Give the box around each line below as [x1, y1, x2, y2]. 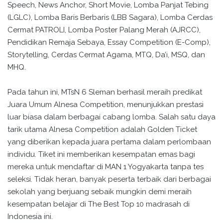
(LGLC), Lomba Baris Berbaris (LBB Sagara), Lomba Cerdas [7, 13, 213, 22]
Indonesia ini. [7, 212, 53, 222]
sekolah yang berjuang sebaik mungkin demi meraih [7, 187, 192, 197]
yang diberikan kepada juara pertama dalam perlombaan [7, 137, 211, 147]
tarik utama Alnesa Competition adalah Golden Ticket [7, 125, 197, 134]
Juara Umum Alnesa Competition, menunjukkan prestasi [7, 100, 204, 110]
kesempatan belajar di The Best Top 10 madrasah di [7, 200, 190, 209]
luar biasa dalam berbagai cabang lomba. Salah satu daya [7, 112, 216, 122]
